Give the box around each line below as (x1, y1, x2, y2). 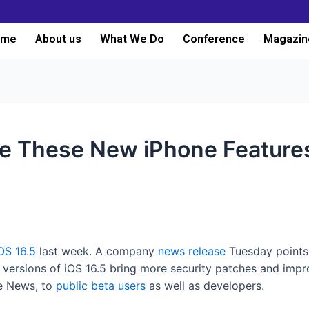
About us (34, 32, 81, 46)
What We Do (99, 32, 164, 46)
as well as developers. (146, 278, 268, 292)
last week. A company (36, 243, 158, 258)
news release (158, 243, 226, 258)
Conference (182, 32, 245, 46)
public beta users (56, 278, 146, 292)
